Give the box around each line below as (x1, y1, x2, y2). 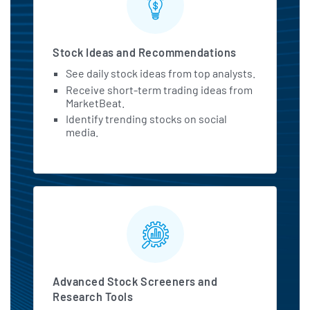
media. (66, 125, 99, 139)
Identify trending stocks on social (66, 112, 228, 126)
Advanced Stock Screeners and (53, 275, 218, 289)
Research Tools (53, 290, 134, 304)
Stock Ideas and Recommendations (53, 46, 237, 60)
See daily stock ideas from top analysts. (66, 66, 256, 80)
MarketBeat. (66, 95, 125, 109)
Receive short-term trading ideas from (66, 82, 253, 96)
